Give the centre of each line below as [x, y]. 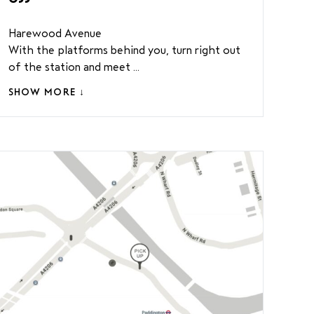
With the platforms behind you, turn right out [124, 50]
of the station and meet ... [74, 67]
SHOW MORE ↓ [47, 92]
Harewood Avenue [55, 33]
